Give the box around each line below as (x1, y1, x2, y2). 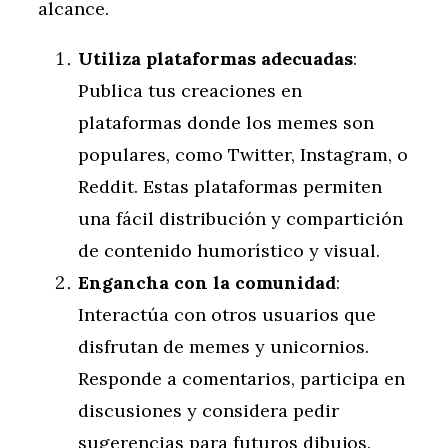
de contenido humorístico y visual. (78, 239, 380, 263)
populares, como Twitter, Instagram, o (78, 143, 408, 167)
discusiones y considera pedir (78, 399, 339, 423)
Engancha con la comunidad (78, 271, 336, 295)
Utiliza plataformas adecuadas (78, 47, 353, 71)
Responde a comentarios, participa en (78, 367, 405, 391)
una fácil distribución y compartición (78, 207, 403, 231)
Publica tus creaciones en (78, 79, 302, 103)
